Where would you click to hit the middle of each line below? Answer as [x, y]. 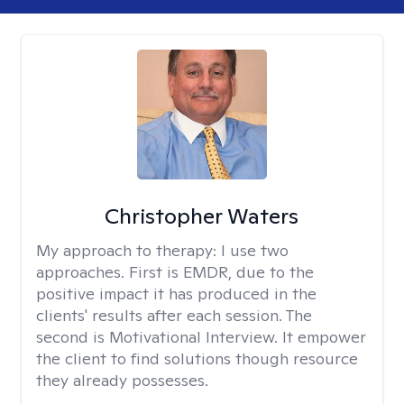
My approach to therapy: [129, 250]
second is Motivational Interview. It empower [201, 337]
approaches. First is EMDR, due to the [175, 272]
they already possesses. [122, 380]
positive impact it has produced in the [176, 294]
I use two [255, 250]
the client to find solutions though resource [197, 358]
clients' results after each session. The [174, 315]
